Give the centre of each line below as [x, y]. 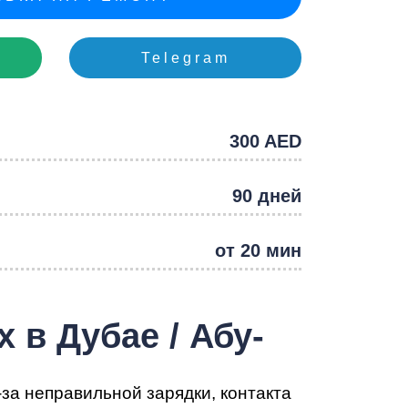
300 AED [265, 142]
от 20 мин [258, 251]
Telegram [185, 57]
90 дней [266, 196]
